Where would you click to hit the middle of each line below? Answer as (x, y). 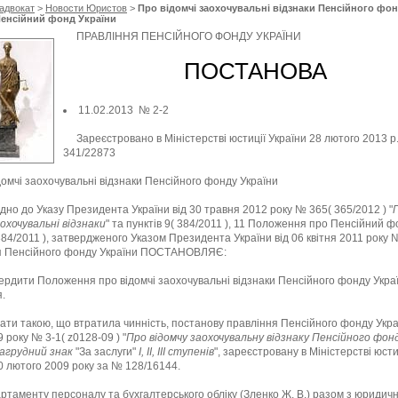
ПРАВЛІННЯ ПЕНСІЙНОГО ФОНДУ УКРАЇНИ (189, 36)
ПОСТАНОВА (255, 71)
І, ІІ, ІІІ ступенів (175, 352)
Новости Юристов (86, 8)
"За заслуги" (106, 352)
